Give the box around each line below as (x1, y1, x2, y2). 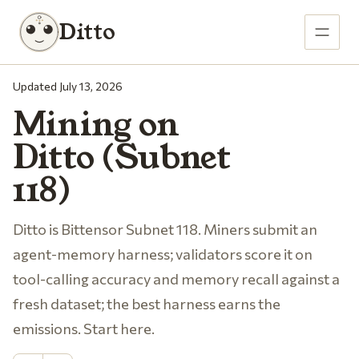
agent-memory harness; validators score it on (13, 244, 313, 263)
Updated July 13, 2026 (13, 79, 123, 93)
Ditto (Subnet (13, 134, 231, 180)
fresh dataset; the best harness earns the (13, 294, 280, 313)
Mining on (13, 101, 179, 147)
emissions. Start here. (13, 319, 155, 337)
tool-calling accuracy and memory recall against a (13, 269, 340, 288)
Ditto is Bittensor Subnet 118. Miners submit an (13, 220, 317, 238)
